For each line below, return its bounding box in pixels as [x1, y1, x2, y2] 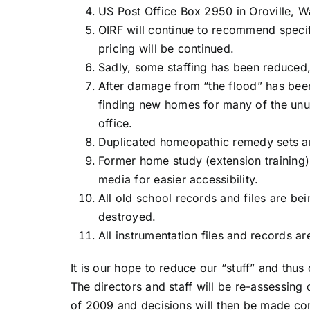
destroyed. [98, 209, 156, 224]
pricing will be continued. [98, 41, 235, 55]
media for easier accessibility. [98, 172, 259, 186]
